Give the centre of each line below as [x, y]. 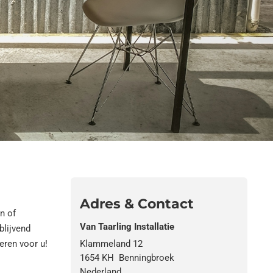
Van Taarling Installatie [127, 227]
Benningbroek [147, 258]
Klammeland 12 [111, 244]
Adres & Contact [137, 204]
